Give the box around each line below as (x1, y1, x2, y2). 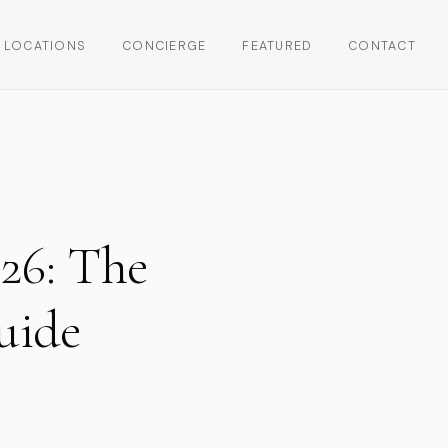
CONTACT (348, 37, 416, 54)
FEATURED (242, 37, 313, 54)
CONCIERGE (122, 37, 207, 54)
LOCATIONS (3, 37, 87, 54)
